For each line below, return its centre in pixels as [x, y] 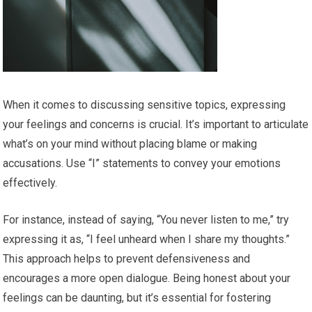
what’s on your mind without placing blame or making [130, 144]
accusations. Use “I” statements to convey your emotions [142, 164]
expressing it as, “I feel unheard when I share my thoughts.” [147, 240]
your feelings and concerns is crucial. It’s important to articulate [156, 125]
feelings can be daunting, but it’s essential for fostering [137, 298]
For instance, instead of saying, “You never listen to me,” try [146, 220]
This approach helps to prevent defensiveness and [127, 259]
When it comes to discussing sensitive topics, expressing [145, 105]
